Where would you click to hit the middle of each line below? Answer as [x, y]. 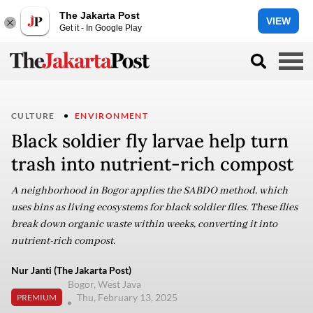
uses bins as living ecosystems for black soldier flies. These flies [154, 208]
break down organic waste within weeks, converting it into [144, 224]
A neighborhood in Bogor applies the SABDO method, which [150, 191]
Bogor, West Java [104, 284]
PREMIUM [37, 297]
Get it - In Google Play [101, 28]
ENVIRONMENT [111, 116]
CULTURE [33, 116]
